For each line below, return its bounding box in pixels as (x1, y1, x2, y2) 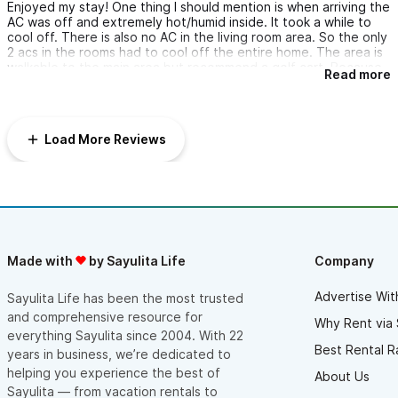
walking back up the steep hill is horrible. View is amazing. (7, 74, 348, 90)
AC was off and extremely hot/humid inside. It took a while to (7, 13, 371, 29)
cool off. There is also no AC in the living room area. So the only (7, 28, 387, 44)
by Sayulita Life (86, 252, 186, 268)
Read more (324, 66, 391, 82)
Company (314, 252, 374, 268)
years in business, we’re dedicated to (7, 346, 231, 362)
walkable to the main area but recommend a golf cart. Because (7, 59, 382, 75)
